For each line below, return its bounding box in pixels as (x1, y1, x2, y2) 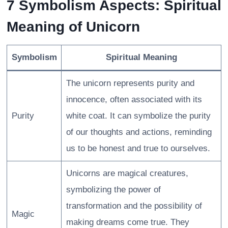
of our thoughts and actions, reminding (66, 127, 212, 137)
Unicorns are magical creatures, (66, 168, 188, 179)
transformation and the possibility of (66, 201, 202, 211)
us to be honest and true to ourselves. (66, 144, 210, 154)
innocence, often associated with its (66, 95, 202, 105)
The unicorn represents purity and (66, 78, 194, 89)
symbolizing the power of (66, 185, 161, 195)
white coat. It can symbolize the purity (66, 111, 211, 121)
